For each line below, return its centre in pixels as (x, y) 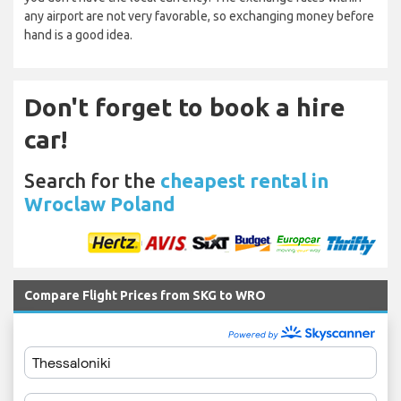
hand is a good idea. (78, 35)
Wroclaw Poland (100, 204)
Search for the (92, 181)
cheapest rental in (244, 181)
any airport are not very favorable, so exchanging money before (199, 17)
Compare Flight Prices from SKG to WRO (145, 296)
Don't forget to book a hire (185, 107)
